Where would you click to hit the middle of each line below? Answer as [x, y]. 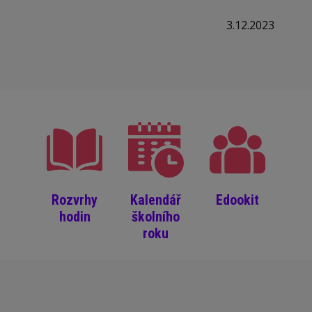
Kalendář [156, 200]
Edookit [237, 200]
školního [156, 217]
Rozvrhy [75, 200]
